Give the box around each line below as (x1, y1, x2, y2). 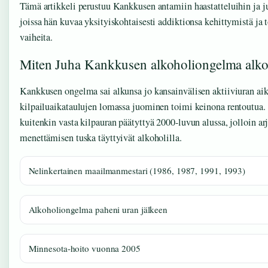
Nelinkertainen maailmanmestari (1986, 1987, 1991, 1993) (28, 164, 246, 176)
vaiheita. (20, 31, 53, 44)
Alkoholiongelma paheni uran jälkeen (28, 203, 168, 215)
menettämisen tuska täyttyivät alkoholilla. (20, 131, 182, 145)
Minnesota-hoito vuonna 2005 (28, 242, 141, 254)
